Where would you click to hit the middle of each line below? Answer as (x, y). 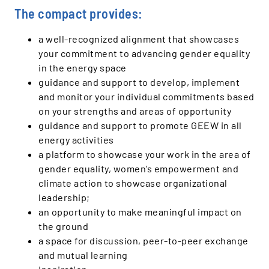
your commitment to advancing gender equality (144, 53)
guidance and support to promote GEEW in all (140, 125)
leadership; (65, 197)
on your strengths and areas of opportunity (135, 110)
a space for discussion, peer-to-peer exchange (144, 240)
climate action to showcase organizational (133, 183)
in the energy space (83, 67)
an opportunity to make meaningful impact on (140, 211)
